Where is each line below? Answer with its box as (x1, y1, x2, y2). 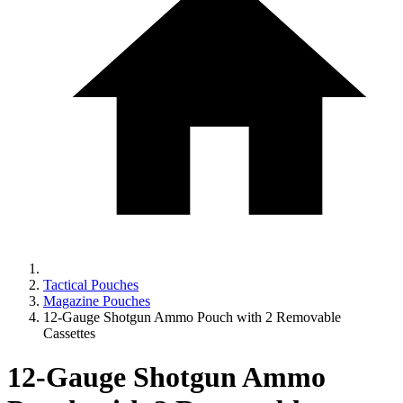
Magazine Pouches (43, 293, 150, 309)
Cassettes (43, 326, 95, 341)
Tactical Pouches (43, 277, 139, 292)
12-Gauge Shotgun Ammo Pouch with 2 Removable (43, 309, 341, 325)
